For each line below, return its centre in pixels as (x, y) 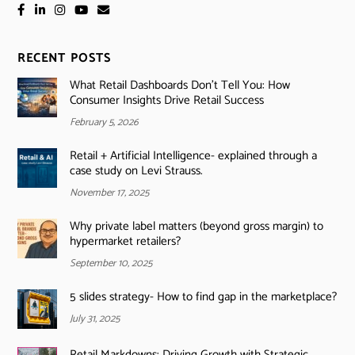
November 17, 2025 (109, 193)
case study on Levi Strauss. (136, 170)
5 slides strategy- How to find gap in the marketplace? (203, 297)
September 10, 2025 (111, 264)
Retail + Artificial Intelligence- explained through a (193, 155)
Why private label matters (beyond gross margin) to (196, 227)
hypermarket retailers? (125, 242)
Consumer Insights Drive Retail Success (166, 100)
